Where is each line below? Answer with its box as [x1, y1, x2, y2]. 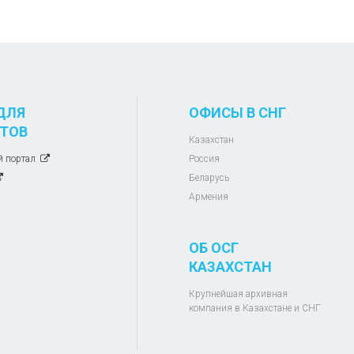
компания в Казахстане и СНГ [189, 303, 321, 314]
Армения [189, 191, 228, 203]
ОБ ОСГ [189, 239, 239, 257]
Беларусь [189, 172, 229, 184]
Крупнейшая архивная [189, 288, 288, 300]
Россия [189, 153, 220, 165]
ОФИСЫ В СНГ [189, 104, 286, 122]
